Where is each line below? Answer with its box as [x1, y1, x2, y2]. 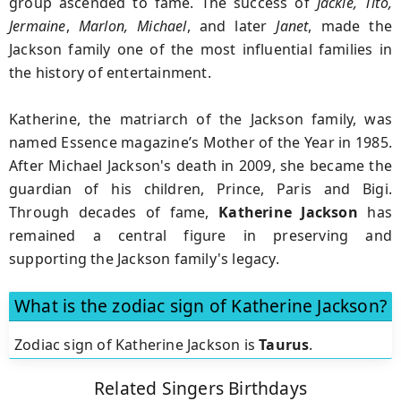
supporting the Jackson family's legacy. [9, 248, 279, 269]
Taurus [259, 334, 310, 354]
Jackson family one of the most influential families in [9, 38, 392, 59]
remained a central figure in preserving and [9, 225, 392, 245]
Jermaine [9, 15, 66, 36]
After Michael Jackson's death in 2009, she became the [9, 155, 392, 175]
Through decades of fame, [9, 201, 219, 222]
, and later [186, 15, 277, 36]
